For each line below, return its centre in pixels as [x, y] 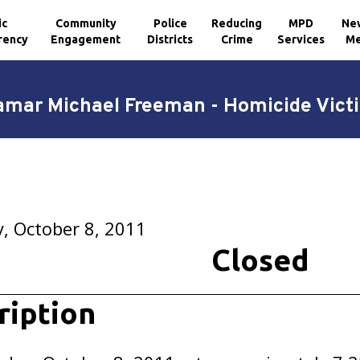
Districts [170, 39]
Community [86, 23]
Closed [260, 260]
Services [301, 39]
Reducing [237, 23]
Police [170, 23]
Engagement [86, 39]
